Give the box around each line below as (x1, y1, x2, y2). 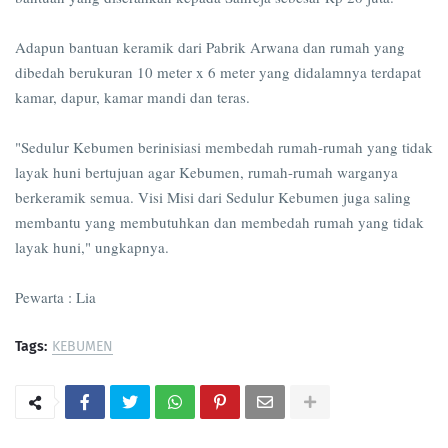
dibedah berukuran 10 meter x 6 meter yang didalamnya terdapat (15, 62, 421, 83)
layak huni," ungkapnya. (15, 237, 174, 258)
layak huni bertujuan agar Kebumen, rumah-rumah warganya (15, 162, 398, 183)
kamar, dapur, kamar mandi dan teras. (15, 87, 255, 108)
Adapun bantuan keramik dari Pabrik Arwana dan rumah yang (15, 37, 405, 58)
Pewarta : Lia (15, 287, 96, 308)
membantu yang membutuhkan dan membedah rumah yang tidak (15, 212, 424, 233)
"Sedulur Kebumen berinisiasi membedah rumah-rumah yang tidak (15, 137, 433, 158)
